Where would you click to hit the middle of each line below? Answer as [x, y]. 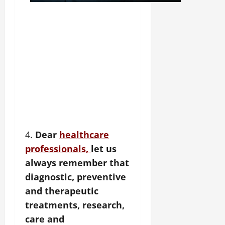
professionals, [57, 149]
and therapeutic [62, 191]
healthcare [84, 135]
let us [104, 149]
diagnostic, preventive [76, 177]
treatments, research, [75, 205]
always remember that [77, 163]
